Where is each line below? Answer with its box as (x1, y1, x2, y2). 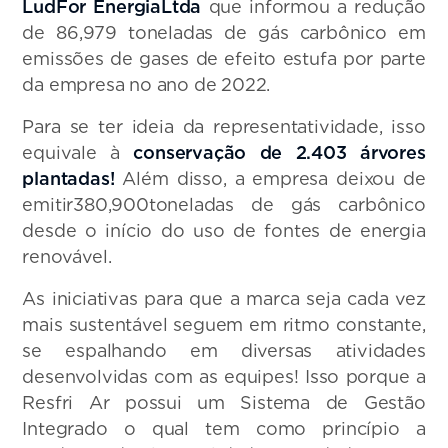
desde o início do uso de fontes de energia (22, 220, 426, 242)
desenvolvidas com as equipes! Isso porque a (22, 366, 426, 388)
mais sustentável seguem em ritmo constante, (22, 314, 426, 336)
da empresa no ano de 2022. (22, 74, 271, 96)
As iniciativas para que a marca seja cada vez (22, 288, 426, 310)
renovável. (22, 246, 112, 268)
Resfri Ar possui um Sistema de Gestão (22, 392, 426, 414)
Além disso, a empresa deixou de (114, 168, 426, 190)
